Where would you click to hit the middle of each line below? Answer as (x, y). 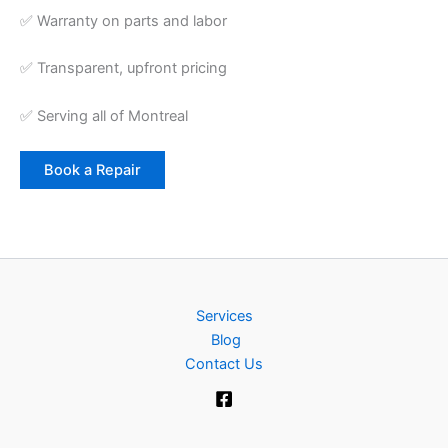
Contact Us (224, 364)
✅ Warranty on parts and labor (123, 21)
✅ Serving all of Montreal (104, 115)
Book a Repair (92, 170)
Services (224, 316)
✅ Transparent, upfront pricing (123, 68)
